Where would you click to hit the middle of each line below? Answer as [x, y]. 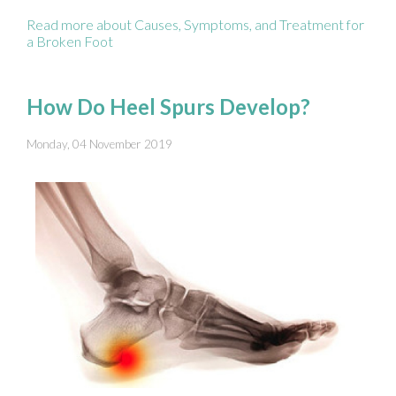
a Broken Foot [70, 41]
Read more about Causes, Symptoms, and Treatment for [195, 24]
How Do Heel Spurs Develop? [168, 107]
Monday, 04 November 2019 [99, 144]
